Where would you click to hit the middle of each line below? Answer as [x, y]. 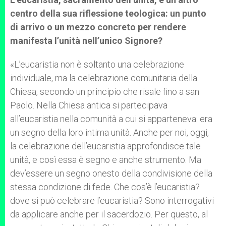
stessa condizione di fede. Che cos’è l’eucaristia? [105, 187]
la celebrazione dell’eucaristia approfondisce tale [105, 146]
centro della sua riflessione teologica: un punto [108, 13]
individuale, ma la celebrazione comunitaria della [104, 78]
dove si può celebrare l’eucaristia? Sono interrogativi [112, 201]
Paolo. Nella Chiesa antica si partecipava [89, 105]
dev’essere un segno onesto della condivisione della [111, 173]
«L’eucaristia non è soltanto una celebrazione [97, 64]
